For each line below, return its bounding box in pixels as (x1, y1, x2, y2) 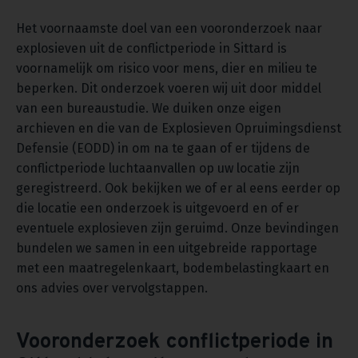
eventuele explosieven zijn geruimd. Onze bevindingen (16, 221, 339, 237)
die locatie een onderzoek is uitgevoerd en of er (16, 201, 299, 217)
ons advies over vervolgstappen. (16, 280, 208, 296)
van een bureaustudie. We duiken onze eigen (16, 101, 281, 117)
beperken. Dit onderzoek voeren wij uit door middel (16, 81, 321, 97)
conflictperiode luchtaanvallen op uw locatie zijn (16, 161, 300, 177)
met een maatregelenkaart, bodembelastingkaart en (16, 261, 329, 276)
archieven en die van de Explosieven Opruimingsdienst (16, 121, 341, 137)
